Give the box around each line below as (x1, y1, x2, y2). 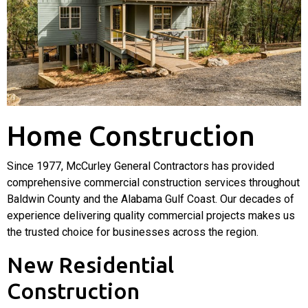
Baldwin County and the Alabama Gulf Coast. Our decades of (7, 192, 294, 206)
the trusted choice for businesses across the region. (7, 225, 258, 239)
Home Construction (7, 120, 255, 151)
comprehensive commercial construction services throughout (7, 175, 300, 189)
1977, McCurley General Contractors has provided (36, 159, 274, 173)
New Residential (7, 252, 174, 277)
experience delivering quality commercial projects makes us (7, 208, 295, 222)
